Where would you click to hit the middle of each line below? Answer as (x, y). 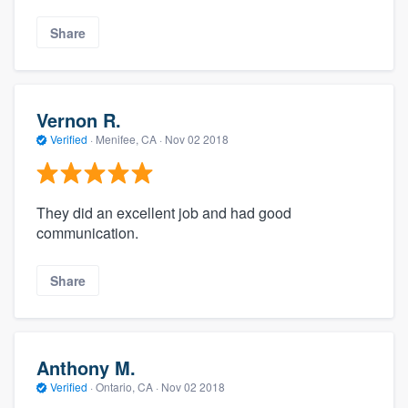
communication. (87, 232)
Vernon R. (79, 120)
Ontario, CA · (127, 387)
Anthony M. (86, 368)
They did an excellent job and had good (164, 212)
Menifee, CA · (129, 139)
